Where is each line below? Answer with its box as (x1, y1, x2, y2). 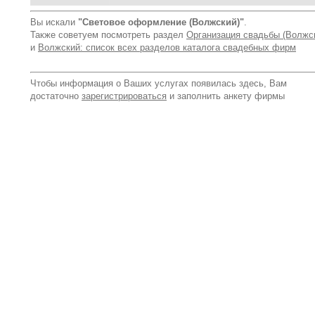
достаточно (30, 91, 82, 101)
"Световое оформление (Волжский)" (78, 17, 244, 27)
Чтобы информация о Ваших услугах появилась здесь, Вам (30, 78, 287, 89)
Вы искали (30, 17, 78, 27)
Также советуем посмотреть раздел (30, 30, 186, 40)
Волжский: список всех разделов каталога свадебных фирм (38, 42, 296, 53)
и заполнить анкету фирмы (167, 91, 285, 101)
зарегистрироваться (82, 91, 167, 101)
